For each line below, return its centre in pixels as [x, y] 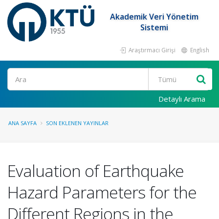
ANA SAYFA [22, 123]
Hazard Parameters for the [102, 192]
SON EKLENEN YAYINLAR [77, 123]
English [199, 50]
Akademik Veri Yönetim [154, 17]
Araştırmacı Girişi [151, 50]
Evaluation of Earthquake [96, 171]
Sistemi [154, 27]
